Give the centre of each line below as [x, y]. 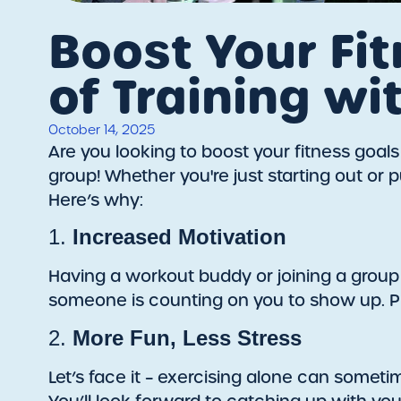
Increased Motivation [179, 237]
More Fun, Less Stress [187, 337]
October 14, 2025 [101, 129]
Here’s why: [95, 200]
